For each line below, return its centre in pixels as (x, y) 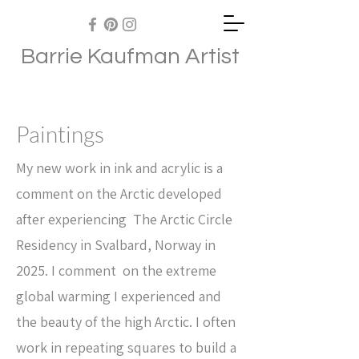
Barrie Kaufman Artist (130, 56)
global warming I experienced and (119, 296)
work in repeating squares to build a (126, 347)
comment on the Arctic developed (119, 194)
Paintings (60, 134)
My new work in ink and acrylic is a (119, 168)
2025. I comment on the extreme (116, 270)
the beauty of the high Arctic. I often (126, 322)
